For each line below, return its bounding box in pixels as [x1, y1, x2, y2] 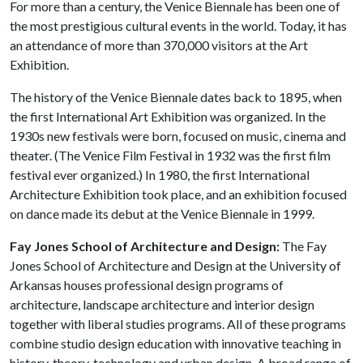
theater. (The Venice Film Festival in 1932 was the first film [10, 147, 331, 163]
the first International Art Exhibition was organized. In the [10, 109, 326, 124]
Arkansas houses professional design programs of [10, 277, 284, 293]
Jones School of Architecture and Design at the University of [10, 258, 341, 273]
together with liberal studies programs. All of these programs [10, 316, 346, 331]
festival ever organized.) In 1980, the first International [10, 167, 310, 182]
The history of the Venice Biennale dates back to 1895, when [10, 89, 342, 105]
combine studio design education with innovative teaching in [10, 335, 341, 351]
